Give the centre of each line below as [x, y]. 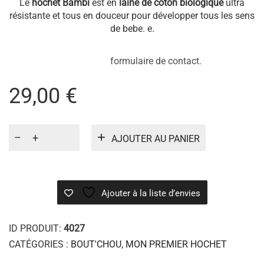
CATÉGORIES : [40, 244]
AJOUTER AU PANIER [156, 139]
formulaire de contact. [105, 61]
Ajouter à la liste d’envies [151, 193]
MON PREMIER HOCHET [176, 244]
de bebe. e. [132, 28]
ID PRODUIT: [36, 228]
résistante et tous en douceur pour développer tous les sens [132, 15]
